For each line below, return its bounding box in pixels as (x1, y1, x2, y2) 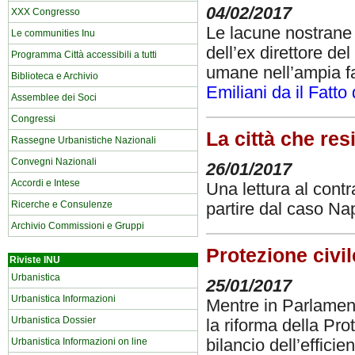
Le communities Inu (11, 28, 95, 39)
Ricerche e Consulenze (11, 199, 113, 210)
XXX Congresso (11, 6, 80, 17)
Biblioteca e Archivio (11, 71, 98, 82)
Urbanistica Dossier (11, 315, 96, 326)
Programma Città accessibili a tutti (11, 49, 157, 60)
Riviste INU (10, 254, 60, 265)
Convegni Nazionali (11, 156, 97, 167)
